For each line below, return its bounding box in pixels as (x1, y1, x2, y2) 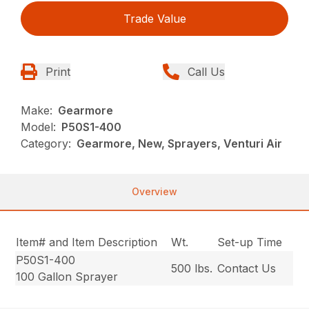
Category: (21, 136, 72, 150)
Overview (132, 185, 177, 197)
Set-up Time (217, 235, 283, 249)
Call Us (188, 64, 225, 79)
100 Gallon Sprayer (16, 269, 119, 283)
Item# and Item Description (16, 235, 158, 249)
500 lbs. (171, 261, 213, 275)
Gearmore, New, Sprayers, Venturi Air (77, 136, 283, 150)
